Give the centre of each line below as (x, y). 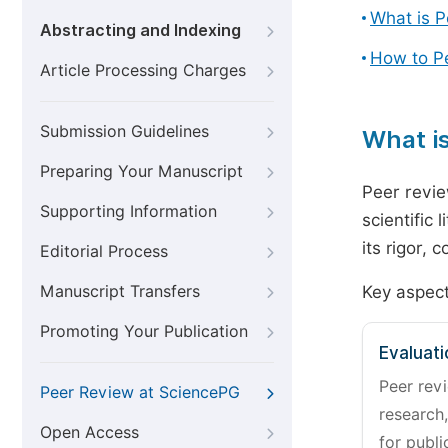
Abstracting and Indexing (140, 30)
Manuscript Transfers (120, 291)
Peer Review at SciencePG (140, 392)
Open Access (89, 432)
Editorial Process (104, 251)
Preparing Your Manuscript (141, 171)
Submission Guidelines (124, 131)
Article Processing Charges (143, 70)
